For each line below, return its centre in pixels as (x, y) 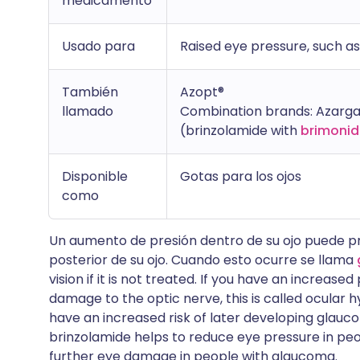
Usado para (98, 46)
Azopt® (202, 92)
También (90, 92)
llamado (88, 111)
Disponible (95, 176)
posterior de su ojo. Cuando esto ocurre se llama (203, 260)
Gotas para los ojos (241, 176)
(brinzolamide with (240, 131)
